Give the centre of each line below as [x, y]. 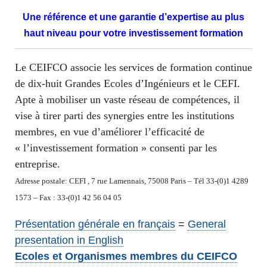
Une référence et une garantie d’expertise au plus [133, 17]
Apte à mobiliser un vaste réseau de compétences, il [127, 100]
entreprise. [38, 164]
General [207, 224]
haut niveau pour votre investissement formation [133, 33]
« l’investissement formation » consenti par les [116, 148]
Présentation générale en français [95, 224]
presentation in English [69, 240]
